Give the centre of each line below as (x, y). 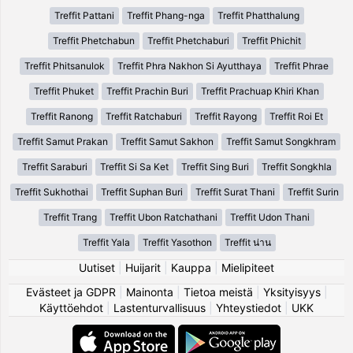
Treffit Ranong (61, 116)
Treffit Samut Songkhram (281, 141)
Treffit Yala (106, 242)
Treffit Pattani (84, 15)
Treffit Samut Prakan (63, 141)
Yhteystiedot (249, 307)
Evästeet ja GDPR (71, 292)
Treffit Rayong (225, 116)
